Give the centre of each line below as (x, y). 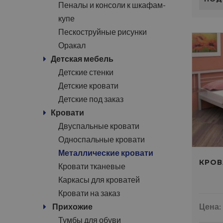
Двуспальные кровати (99, 126)
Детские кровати (88, 85)
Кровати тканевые (92, 166)
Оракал (72, 45)
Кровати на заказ (89, 193)
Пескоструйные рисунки (103, 32)
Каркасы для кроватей (99, 179)
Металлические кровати (106, 153)
